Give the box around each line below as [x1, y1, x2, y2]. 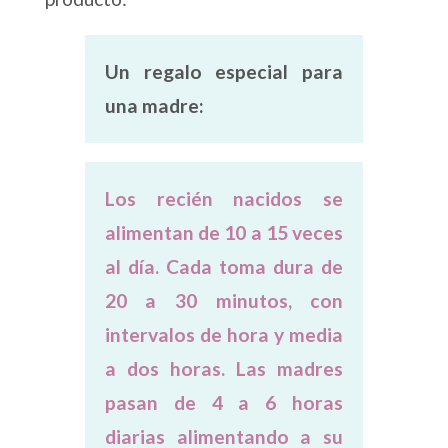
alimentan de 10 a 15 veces [104, 221, 344, 245]
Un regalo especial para [104, 60, 344, 84]
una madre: [104, 94, 204, 118]
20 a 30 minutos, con [104, 289, 344, 313]
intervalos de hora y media [104, 323, 344, 347]
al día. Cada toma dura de [104, 255, 344, 279]
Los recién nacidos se [104, 187, 344, 211]
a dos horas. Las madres [104, 357, 344, 381]
